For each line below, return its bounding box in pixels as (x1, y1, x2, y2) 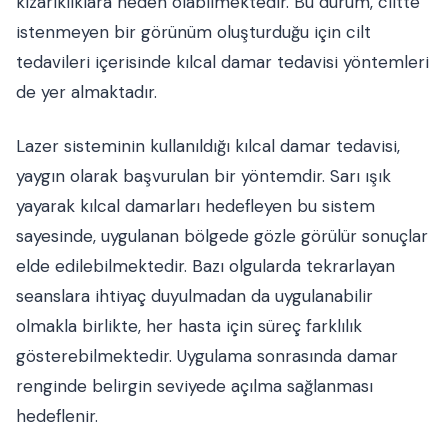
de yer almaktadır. (16, 81, 157, 103)
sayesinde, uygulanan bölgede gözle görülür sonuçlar (16, 225, 428, 247)
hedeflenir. (16, 405, 98, 427)
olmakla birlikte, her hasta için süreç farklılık (16, 315, 362, 337)
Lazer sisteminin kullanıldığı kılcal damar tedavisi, (16, 135, 400, 157)
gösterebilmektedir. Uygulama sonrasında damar (16, 345, 398, 367)
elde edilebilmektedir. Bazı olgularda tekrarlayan (16, 255, 395, 277)
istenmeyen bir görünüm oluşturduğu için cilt (16, 21, 371, 43)
